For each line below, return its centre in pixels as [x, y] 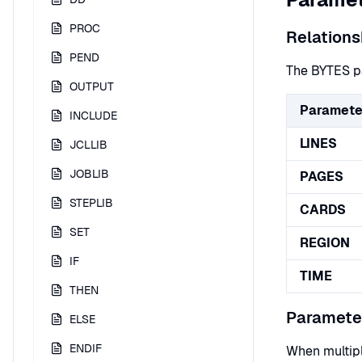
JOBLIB [89, 174]
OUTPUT [92, 86]
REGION [325, 243]
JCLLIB [88, 145]
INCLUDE [93, 116]
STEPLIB [91, 203]
